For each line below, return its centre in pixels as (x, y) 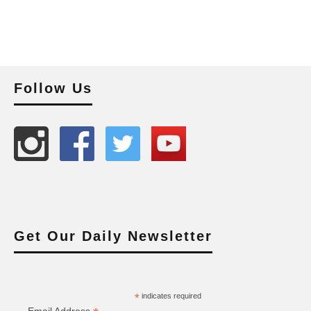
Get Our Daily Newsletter (113, 236)
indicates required (170, 296)
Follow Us (53, 88)
